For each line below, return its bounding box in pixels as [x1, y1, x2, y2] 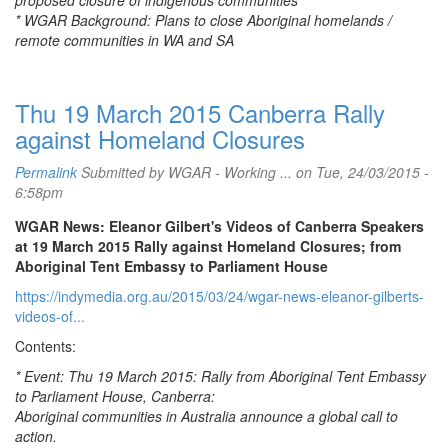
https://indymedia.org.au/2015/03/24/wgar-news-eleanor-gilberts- [15, 286, 424, 306]
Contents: [15, 336, 76, 356]
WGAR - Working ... [168, 162, 292, 182]
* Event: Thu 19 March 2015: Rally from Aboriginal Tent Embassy [15, 366, 426, 386]
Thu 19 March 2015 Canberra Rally [15, 95, 385, 130]
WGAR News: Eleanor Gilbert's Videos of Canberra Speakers [15, 216, 424, 236]
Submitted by [77, 162, 168, 182]
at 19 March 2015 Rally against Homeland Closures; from [15, 236, 401, 256]
